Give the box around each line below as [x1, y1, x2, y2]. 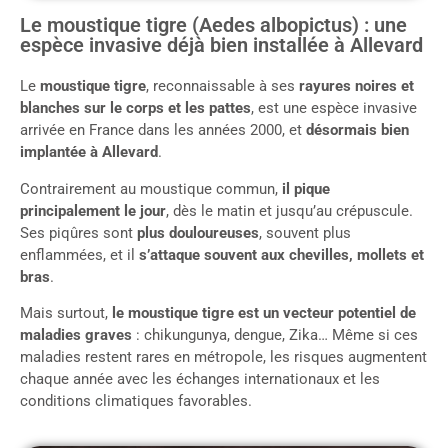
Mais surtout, [20, 304, 112, 323]
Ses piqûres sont [20, 223, 137, 242]
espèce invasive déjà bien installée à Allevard [20, 33, 423, 58]
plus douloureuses [137, 223, 259, 242]
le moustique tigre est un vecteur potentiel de [112, 304, 416, 323]
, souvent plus [259, 223, 351, 242]
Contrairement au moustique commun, [20, 179, 282, 198]
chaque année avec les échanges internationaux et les [20, 370, 380, 389]
